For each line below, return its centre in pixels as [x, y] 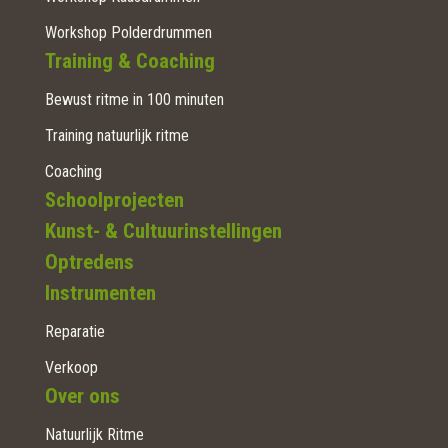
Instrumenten [100, 292]
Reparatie [74, 331]
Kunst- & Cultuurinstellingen [163, 230]
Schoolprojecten [114, 199]
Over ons [82, 395]
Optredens [89, 261]
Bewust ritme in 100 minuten [134, 99]
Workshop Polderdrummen [128, 32]
